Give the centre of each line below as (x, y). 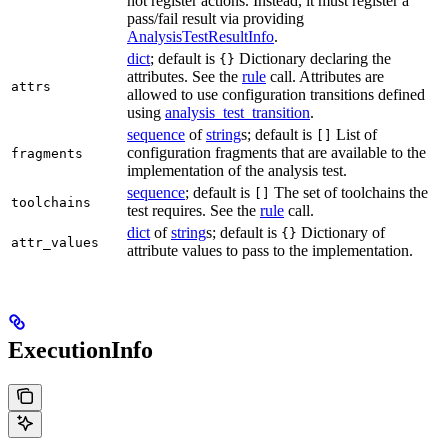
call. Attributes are (325, 76)
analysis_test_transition (237, 112)
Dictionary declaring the (313, 58)
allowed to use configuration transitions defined (276, 94)
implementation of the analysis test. (237, 170)
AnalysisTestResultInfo (200, 36)
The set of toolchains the (349, 192)
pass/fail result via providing (215, 18)
